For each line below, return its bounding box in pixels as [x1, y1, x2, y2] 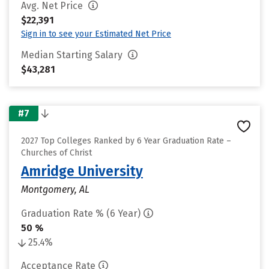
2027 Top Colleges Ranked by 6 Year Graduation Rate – [21, 136, 231, 146]
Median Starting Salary [21, 49, 125, 61]
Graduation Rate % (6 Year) [21, 208, 141, 219]
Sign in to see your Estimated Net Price [21, 29, 171, 39]
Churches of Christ [21, 148, 92, 158]
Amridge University [21, 163, 143, 180]
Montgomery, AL [21, 184, 89, 195]
